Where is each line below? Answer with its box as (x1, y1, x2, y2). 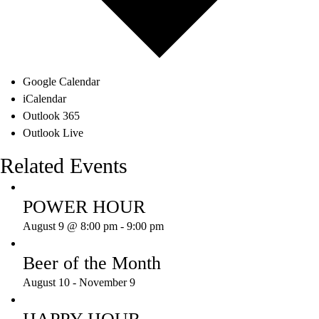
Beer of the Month (23, 253, 161, 274)
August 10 (23, 276, 70, 289)
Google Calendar (23, 75, 100, 88)
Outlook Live (23, 127, 83, 140)
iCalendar (23, 93, 66, 105)
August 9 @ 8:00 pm (23, 220, 117, 233)
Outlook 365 (23, 110, 80, 122)
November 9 (79, 276, 135, 289)
